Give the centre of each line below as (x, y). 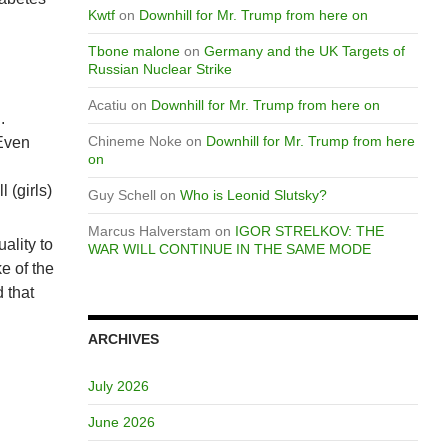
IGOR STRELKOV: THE (309, 231)
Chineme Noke (134, 141)
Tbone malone (133, 51)
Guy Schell (121, 195)
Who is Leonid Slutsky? (253, 195)
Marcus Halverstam (149, 231)
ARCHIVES (123, 339)
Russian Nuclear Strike (159, 69)
